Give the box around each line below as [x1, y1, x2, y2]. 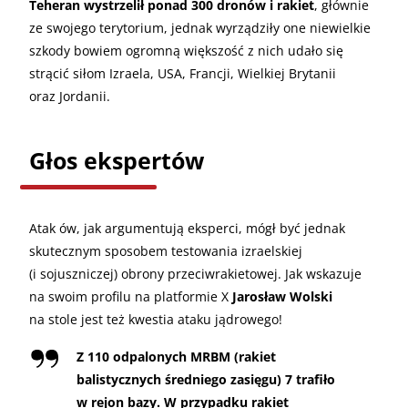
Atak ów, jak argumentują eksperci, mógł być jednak [29, 219, 345, 237]
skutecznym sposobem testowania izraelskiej [29, 241, 302, 260]
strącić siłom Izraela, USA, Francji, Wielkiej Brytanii [29, 64, 336, 82]
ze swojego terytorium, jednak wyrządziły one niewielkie [29, 18, 371, 36]
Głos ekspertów [29, 144, 204, 176]
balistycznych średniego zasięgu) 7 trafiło [76, 370, 335, 388]
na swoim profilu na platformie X [29, 287, 232, 305]
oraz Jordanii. [29, 87, 110, 105]
